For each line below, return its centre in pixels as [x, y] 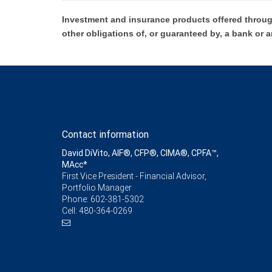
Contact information [105, 134]
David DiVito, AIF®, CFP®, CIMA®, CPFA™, [140, 153]
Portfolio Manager [97, 188]
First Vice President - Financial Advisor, [134, 176]
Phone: [76, 199]
